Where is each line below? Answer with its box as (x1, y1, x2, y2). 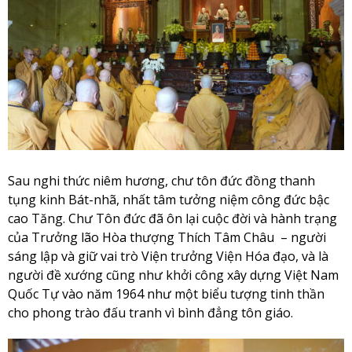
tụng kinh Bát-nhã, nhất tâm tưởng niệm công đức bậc (8, 191, 329, 209)
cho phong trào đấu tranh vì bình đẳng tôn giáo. (8, 304, 293, 322)
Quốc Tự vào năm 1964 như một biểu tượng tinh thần (8, 285, 324, 303)
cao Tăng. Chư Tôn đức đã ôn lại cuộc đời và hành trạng (8, 210, 337, 228)
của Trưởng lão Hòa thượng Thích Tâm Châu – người (8, 229, 326, 247)
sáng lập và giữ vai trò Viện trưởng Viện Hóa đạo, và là (8, 247, 328, 266)
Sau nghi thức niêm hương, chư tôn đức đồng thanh (8, 172, 315, 190)
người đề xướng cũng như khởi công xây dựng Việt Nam (8, 266, 339, 284)
